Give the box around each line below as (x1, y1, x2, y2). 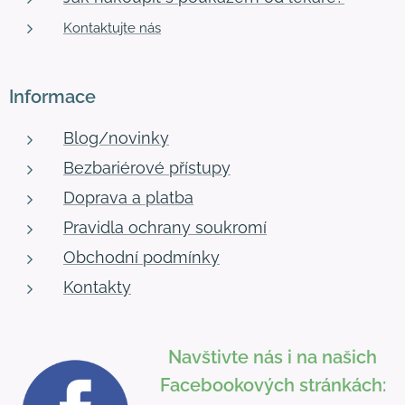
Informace (9, 86, 96, 108)
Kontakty (63, 278, 131, 297)
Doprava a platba (63, 188, 193, 208)
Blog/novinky (63, 128, 169, 148)
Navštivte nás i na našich (168, 346, 378, 369)
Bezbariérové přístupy (63, 158, 231, 178)
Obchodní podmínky (63, 248, 220, 268)
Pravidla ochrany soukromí (63, 218, 267, 238)
